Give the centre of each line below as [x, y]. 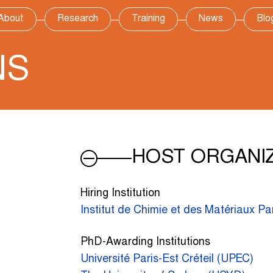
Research [78, 19]
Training [148, 19]
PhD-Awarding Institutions [145, 242]
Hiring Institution [120, 193]
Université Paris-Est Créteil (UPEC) [167, 259]
